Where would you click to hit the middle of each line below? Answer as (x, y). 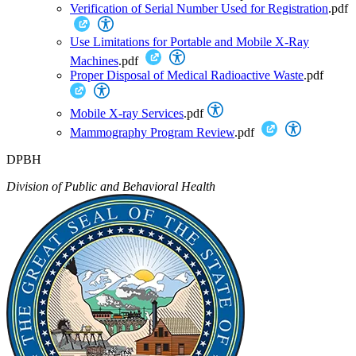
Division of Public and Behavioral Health (111, 186)
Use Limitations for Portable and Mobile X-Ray (190, 41)
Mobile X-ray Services (127, 113)
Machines (94, 60)
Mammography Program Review (152, 132)
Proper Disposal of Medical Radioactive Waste (187, 75)
